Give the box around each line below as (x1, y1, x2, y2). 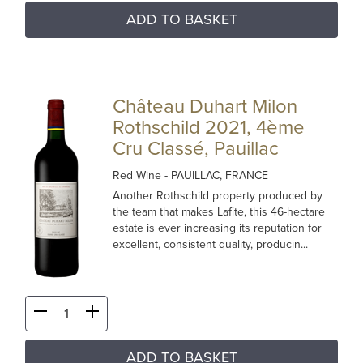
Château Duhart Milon (113, 95, 298, 118)
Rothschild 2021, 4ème (113, 116, 305, 139)
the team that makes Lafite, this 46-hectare (113, 205, 326, 219)
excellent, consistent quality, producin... (113, 237, 309, 251)
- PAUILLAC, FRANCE (164, 169, 269, 182)
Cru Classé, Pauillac (113, 137, 280, 160)
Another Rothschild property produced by (113, 189, 323, 203)
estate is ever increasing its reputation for (113, 221, 322, 235)
